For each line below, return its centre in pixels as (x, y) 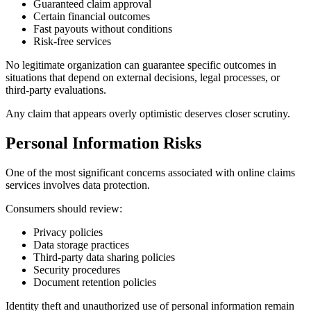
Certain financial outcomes (92, 17)
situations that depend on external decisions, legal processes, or (143, 78)
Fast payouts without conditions (103, 29)
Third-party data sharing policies (104, 258)
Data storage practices (81, 245)
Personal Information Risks (103, 143)
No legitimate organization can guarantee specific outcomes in (141, 65)
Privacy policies (68, 233)
